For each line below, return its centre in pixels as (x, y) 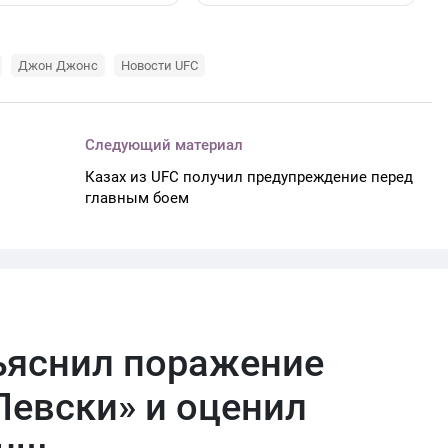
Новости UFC (159, 65)
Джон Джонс (58, 65)
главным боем (137, 198)
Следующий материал (164, 145)
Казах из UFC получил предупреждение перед (249, 177)
